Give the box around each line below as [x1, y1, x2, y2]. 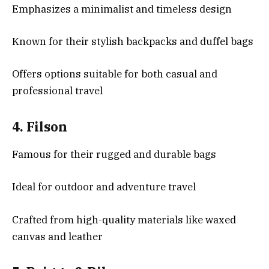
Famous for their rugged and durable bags [12, 148, 216, 162]
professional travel [12, 84, 103, 98]
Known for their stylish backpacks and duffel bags [12, 35, 253, 49]
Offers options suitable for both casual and [12, 67, 217, 81]
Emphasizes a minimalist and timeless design [12, 2, 232, 16]
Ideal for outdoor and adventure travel [12, 180, 196, 194]
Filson [26, 118, 67, 135]
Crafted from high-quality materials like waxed [12, 213, 236, 226]
